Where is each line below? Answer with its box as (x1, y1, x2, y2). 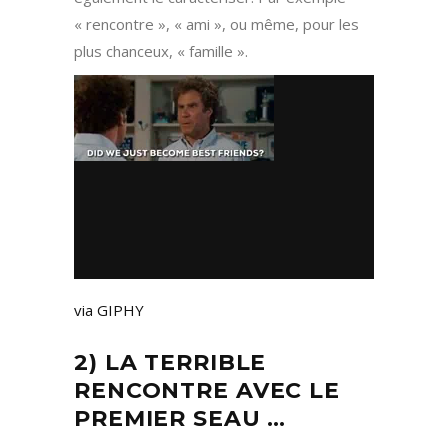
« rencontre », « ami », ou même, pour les (74, 14, 359, 35)
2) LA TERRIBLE (74, 349, 267, 377)
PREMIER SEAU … (74, 405, 287, 433)
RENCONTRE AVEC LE (74, 377, 340, 405)
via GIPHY (74, 300, 144, 321)
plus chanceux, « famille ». (74, 41, 248, 62)
